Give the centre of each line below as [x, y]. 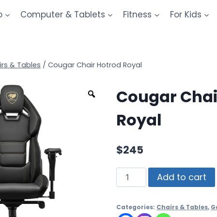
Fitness [138, 14]
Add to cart [181, 177]
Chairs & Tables [182, 207]
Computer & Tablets [62, 14]
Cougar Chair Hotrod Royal [95, 65]
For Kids [186, 14]
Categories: [136, 207]
